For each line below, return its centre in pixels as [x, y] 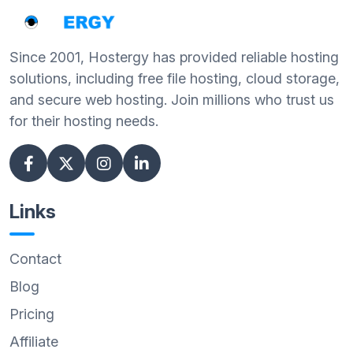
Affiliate [34, 342]
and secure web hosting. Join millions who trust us [172, 100]
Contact [35, 259]
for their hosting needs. [84, 121]
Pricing [32, 314]
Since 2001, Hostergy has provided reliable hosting [174, 58]
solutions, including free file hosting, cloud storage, [175, 79]
